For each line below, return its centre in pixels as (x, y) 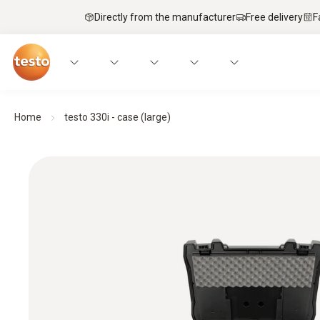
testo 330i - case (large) (117, 117)
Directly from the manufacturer (165, 17)
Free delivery (274, 17)
